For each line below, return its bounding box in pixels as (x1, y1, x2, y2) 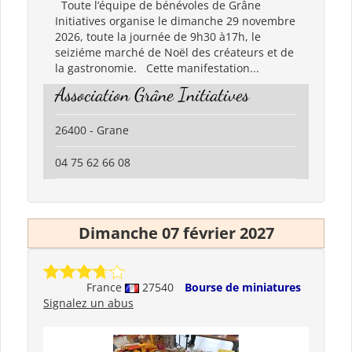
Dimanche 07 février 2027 (78, 222, 274, 244)
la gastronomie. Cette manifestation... (55, 60, 259, 75)
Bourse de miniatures (185, 279, 301, 295)
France (86, 279, 125, 295)
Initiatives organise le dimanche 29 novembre (55, 13, 295, 28)
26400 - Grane (55, 122, 129, 137)
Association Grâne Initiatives (55, 82, 249, 106)
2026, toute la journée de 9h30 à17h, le (55, 28, 261, 44)
